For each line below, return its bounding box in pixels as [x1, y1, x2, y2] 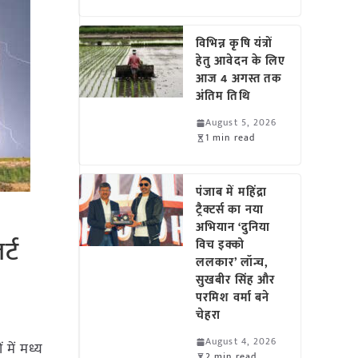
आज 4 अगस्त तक [196, 69, 283, 89]
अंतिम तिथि [196, 86, 251, 106]
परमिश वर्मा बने [196, 288, 270, 308]
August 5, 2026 [205, 114, 277, 130]
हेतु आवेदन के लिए [196, 51, 286, 71]
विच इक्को [196, 235, 245, 255]
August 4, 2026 [205, 333, 277, 349]
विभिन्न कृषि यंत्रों [196, 34, 272, 54]
